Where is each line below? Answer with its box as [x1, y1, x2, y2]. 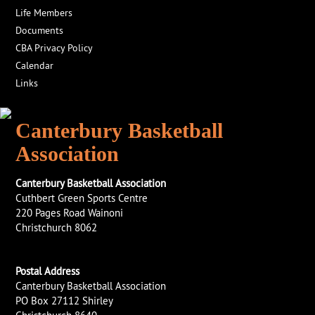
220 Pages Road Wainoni [15, 206, 124, 219]
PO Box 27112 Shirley [15, 294, 114, 307]
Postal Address [15, 264, 80, 278]
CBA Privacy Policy [15, 41, 94, 54]
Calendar [15, 59, 54, 72]
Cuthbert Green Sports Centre [15, 191, 148, 205]
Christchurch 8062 [15, 221, 98, 234]
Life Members [15, 6, 73, 19]
